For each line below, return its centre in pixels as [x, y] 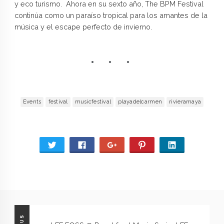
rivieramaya [185, 101]
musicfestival [93, 101]
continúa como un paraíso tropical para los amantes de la [111, 15]
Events [32, 101]
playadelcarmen [140, 101]
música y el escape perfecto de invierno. [83, 26]
